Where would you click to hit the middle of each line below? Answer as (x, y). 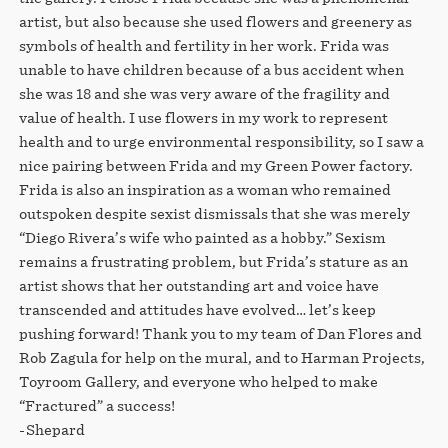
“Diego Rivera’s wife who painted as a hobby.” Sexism (202, 237)
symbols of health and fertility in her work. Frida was (203, 45)
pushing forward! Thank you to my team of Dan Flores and (220, 333)
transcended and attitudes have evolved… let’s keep (197, 309)
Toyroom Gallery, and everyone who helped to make (198, 381)
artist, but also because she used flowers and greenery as (215, 21)
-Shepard (51, 429)
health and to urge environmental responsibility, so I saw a (221, 141)
